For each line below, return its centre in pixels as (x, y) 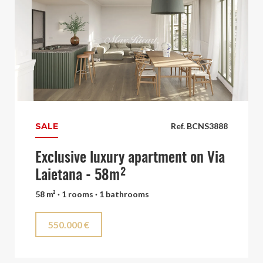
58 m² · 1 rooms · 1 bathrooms (92, 194)
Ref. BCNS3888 (199, 126)
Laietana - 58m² (81, 176)
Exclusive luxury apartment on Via (130, 158)
